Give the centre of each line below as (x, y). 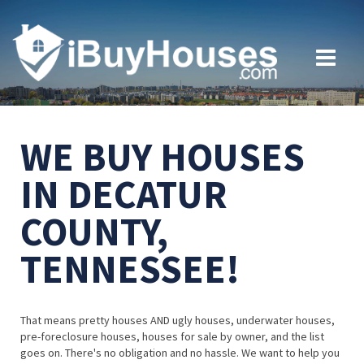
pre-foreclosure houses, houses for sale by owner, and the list (172, 337)
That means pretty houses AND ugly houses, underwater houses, (178, 321)
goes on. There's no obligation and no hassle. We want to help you (180, 353)
